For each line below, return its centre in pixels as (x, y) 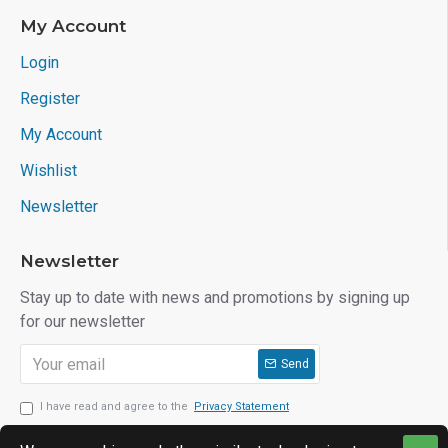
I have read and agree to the (115, 407)
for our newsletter (82, 322)
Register (50, 99)
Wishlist (48, 171)
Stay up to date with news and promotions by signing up (215, 298)
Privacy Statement (241, 407)
